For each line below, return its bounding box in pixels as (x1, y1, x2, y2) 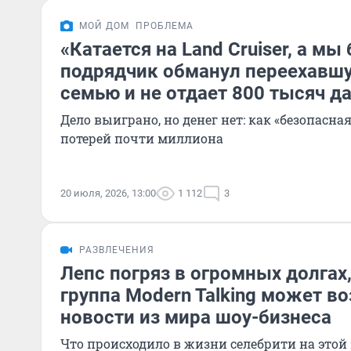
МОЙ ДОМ (79, 20, 129, 31)
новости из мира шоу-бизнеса (60, 306, 331, 328)
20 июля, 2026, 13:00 (60, 187, 156, 199)
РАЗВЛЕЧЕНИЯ (79, 244, 154, 255)
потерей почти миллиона (60, 130, 223, 147)
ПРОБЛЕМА (136, 20, 194, 31)
